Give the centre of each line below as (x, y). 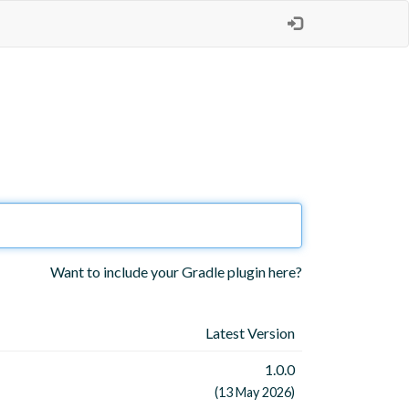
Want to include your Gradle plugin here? (176, 272)
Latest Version (250, 333)
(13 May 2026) (255, 393)
